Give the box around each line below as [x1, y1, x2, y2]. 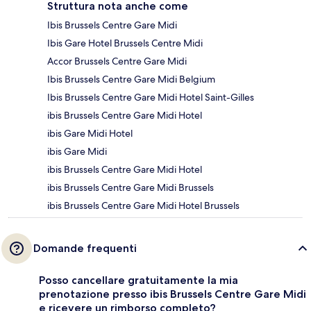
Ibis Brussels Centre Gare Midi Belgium [47, 73, 215, 86]
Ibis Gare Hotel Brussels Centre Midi [47, 37, 203, 50]
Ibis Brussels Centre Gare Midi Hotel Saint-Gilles [47, 91, 254, 104]
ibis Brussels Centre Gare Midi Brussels [47, 181, 214, 194]
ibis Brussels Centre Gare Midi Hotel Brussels [47, 199, 239, 212]
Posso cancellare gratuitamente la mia [39, 274, 238, 287]
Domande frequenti [33, 242, 137, 255]
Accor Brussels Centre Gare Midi [47, 55, 187, 68]
